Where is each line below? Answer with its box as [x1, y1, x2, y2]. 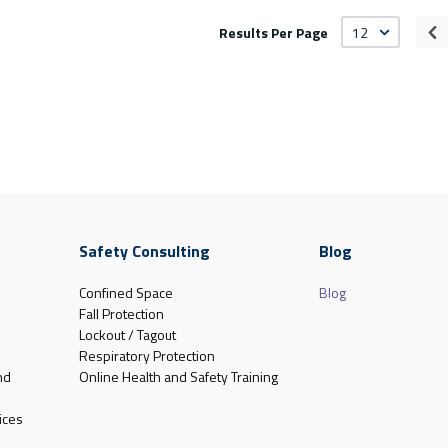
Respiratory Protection [78, 345, 215, 367]
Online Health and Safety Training [78, 366, 278, 388]
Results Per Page [219, 22, 329, 44]
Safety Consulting [78, 239, 210, 264]
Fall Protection [78, 303, 164, 325]
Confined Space [78, 282, 173, 304]
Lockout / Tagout [78, 324, 176, 346]
